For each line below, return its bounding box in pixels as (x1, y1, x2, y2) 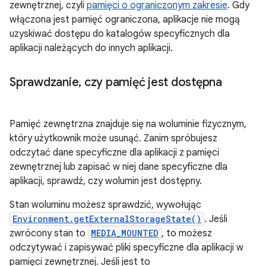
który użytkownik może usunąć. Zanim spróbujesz (9, 132, 217, 144)
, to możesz (161, 227, 212, 239)
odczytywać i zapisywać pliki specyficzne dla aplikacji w (9, 242, 243, 254)
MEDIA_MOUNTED (91, 227, 159, 239)
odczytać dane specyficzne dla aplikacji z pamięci (9, 147, 219, 159)
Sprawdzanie (9, 75, 79, 90)
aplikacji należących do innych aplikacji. (9, 42, 173, 54)
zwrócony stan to (9, 227, 88, 239)
